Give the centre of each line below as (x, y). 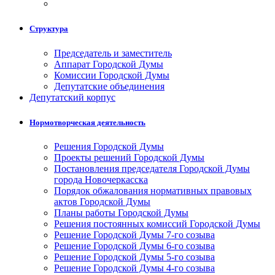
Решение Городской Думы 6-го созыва (134, 246)
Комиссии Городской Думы (112, 75)
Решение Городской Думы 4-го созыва (134, 268)
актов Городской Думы (102, 201)
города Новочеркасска (101, 179)
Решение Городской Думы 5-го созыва (134, 257)
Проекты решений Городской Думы (129, 157)
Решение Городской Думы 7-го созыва (134, 234)
